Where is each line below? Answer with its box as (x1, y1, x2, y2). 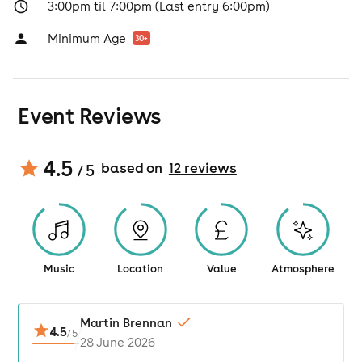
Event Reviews (18, 102, 161, 129)
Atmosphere (271, 262, 335, 276)
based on (100, 159, 162, 177)
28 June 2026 (80, 335, 155, 350)
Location (117, 262, 164, 276)
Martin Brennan (80, 315, 172, 330)
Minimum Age (47, 31, 126, 46)
